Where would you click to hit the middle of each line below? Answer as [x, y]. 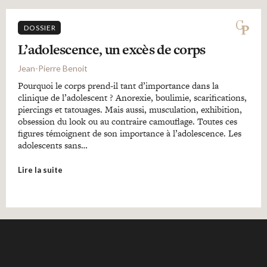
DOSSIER [40, 28]
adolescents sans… [53, 145]
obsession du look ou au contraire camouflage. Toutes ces [128, 121]
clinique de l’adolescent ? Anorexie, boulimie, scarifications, [132, 97]
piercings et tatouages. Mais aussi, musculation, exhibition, [130, 109]
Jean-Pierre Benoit [53, 68]
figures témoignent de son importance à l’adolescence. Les [130, 133]
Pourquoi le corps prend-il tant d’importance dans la [118, 86]
